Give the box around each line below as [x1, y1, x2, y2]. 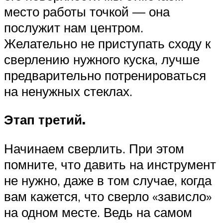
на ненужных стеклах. [4, 83, 132, 99]
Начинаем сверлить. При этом [4, 140, 184, 156]
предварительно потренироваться [4, 67, 206, 83]
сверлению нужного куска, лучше [4, 51, 200, 67]
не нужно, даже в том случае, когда [4, 172, 212, 188]
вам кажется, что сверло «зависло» [4, 188, 212, 204]
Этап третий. [4, 111, 86, 128]
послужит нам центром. [4, 19, 143, 35]
